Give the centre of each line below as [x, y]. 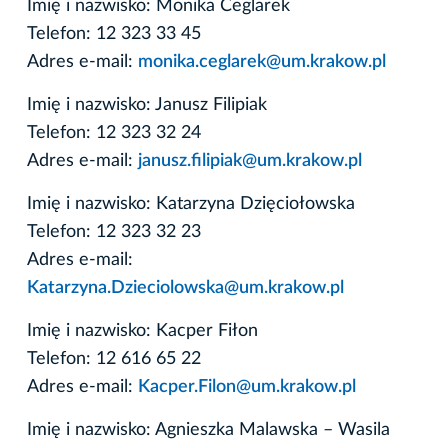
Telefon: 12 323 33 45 [114, 33]
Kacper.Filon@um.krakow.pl [247, 386]
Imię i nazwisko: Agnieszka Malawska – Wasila [208, 429]
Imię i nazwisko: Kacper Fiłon [142, 330]
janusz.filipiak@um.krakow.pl [250, 160]
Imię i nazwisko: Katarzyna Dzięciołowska [191, 203]
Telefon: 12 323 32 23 [114, 231]
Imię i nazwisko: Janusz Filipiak [147, 104]
